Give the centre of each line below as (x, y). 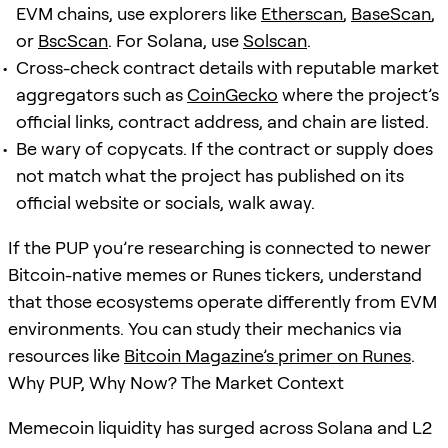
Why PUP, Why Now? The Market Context (176, 382)
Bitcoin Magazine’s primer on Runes (267, 355)
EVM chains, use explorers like (138, 13)
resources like (66, 355)
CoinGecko (232, 94)
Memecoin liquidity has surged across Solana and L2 (220, 427)
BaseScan (391, 13)
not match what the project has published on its (210, 175)
